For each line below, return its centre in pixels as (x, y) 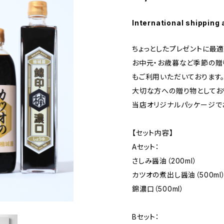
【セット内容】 (153, 133)
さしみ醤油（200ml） (164, 161)
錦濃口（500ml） (158, 189)
